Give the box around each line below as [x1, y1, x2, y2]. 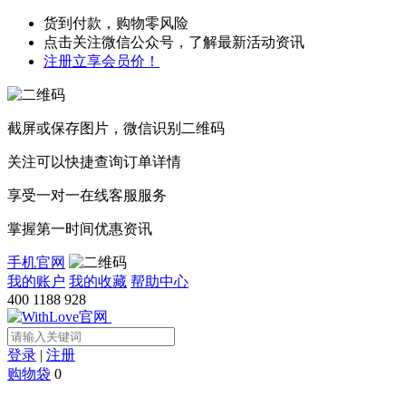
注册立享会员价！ [43, 53, 159, 69]
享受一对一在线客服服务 [7, 188, 167, 203]
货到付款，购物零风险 [43, 15, 188, 31]
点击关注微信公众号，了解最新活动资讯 [43, 34, 304, 50]
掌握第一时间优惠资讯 [7, 221, 152, 237]
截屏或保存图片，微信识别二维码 [7, 121, 225, 136]
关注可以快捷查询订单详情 [7, 154, 181, 169]
